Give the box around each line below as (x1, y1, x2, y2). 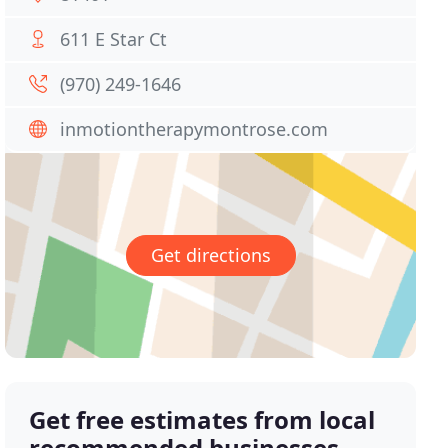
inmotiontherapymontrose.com (60, 117, 329, 141)
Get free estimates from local (29, 403, 376, 437)
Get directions (150, 243, 271, 268)
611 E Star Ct (60, 27, 168, 51)
